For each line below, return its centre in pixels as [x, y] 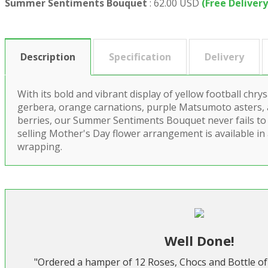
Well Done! [199, 241]
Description [48, 57]
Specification [140, 57]
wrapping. [40, 147]
